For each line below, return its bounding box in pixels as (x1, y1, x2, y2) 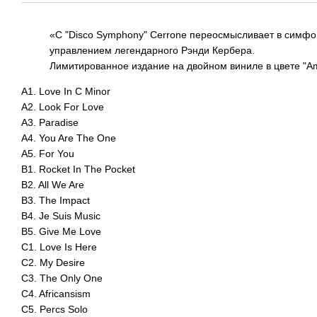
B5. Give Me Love (21, 226, 101, 237)
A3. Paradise (21, 117, 79, 128)
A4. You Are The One (21, 132, 116, 144)
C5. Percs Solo (21, 304, 88, 315)
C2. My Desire (21, 257, 85, 268)
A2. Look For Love (21, 101, 104, 113)
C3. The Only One (21, 272, 103, 284)
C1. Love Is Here (21, 241, 97, 253)
